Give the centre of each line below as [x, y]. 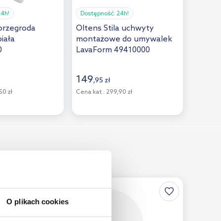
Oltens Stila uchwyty [115, 28]
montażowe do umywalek [124, 39]
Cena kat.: [90, 92]
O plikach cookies [37, 202]
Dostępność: [98, 14]
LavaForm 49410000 [113, 50]
